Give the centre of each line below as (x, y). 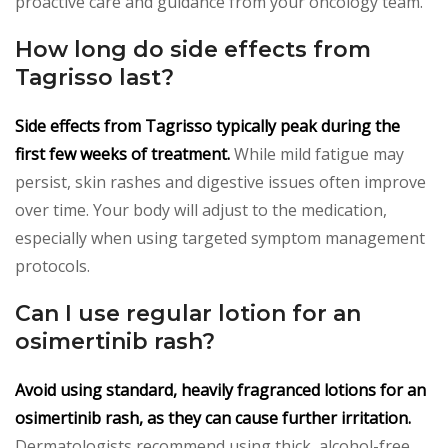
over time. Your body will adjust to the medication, (201, 209)
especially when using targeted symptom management (220, 237)
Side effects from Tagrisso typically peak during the (207, 125)
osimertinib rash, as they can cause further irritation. (213, 417)
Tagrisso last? (94, 77)
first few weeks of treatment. (122, 153)
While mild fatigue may (317, 153)
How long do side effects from (193, 49)
